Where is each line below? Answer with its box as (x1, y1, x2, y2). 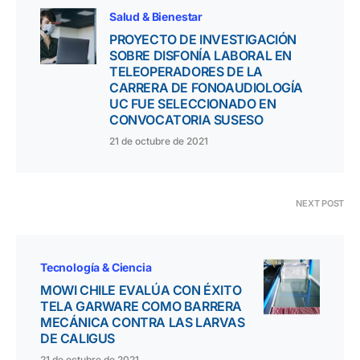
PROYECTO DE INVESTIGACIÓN (109, 31, 297, 48)
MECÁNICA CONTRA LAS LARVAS (40, 314, 245, 331)
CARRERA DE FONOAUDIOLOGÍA (109, 80, 304, 96)
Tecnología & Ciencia (40, 260, 152, 275)
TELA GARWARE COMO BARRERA (40, 298, 243, 315)
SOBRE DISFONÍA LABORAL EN (109, 47, 292, 64)
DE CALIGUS (40, 330, 115, 347)
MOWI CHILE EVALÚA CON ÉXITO (40, 282, 242, 299)
